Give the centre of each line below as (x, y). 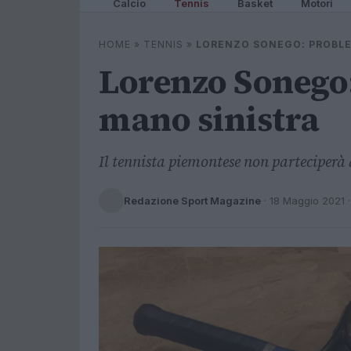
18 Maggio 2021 (307, 200)
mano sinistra (209, 119)
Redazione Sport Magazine (192, 200)
